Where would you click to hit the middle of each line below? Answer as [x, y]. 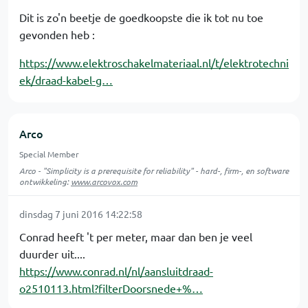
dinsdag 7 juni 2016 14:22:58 [81, 214]
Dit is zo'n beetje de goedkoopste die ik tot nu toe [141, 17]
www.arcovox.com [104, 181]
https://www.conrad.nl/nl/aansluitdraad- [116, 271]
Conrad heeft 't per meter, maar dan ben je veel [136, 236]
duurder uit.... [52, 254]
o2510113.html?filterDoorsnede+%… [111, 288]
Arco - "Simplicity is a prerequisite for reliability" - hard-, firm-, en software [154, 170]
